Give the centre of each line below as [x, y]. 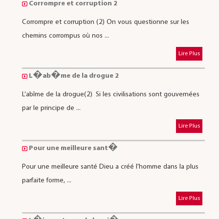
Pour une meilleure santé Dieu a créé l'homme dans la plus [110, 167]
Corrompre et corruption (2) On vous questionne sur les [105, 22]
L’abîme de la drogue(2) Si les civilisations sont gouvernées [110, 94]
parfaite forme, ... [46, 180]
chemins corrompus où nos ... [65, 36]
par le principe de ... [51, 108]
